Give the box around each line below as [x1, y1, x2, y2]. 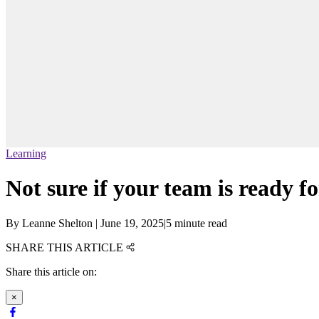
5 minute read [166, 216, 227, 229]
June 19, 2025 [100, 216, 164, 229]
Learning [6, 147, 46, 160]
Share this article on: [6, 265, 97, 278]
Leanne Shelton [22, 216, 93, 229]
